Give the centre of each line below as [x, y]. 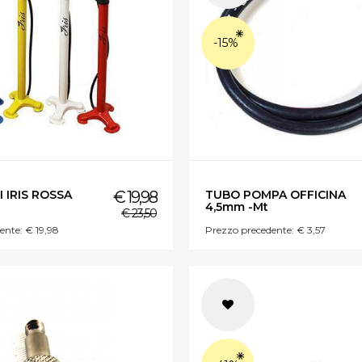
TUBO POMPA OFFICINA [276, 195]
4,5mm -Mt [237, 207]
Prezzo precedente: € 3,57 [265, 230]
